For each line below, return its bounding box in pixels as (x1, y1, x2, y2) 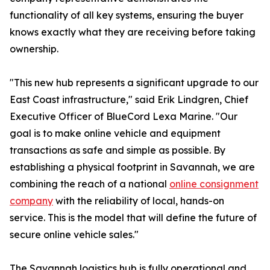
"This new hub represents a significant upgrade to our (10, 77, 259, 89)
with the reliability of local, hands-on (53, 195, 224, 207)
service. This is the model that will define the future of (10, 212, 257, 224)
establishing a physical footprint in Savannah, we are (10, 161, 255, 174)
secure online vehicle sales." (10, 228, 139, 241)
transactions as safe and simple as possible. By (10, 144, 225, 157)
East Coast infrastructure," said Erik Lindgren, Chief (10, 93, 248, 106)
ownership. (10, 43, 58, 55)
